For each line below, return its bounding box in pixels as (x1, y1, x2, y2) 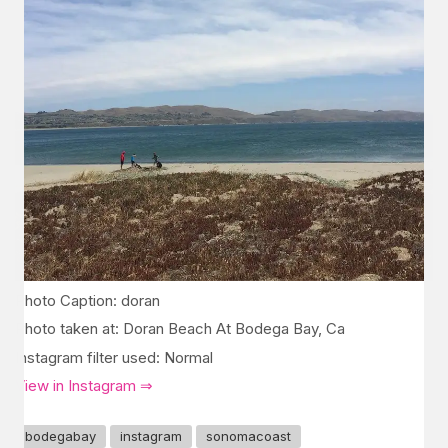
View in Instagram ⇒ (15, 376, 153, 396)
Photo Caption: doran (15, 290, 160, 310)
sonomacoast (206, 427, 291, 444)
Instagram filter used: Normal (15, 347, 213, 367)
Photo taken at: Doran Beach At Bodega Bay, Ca (15, 319, 345, 339)
